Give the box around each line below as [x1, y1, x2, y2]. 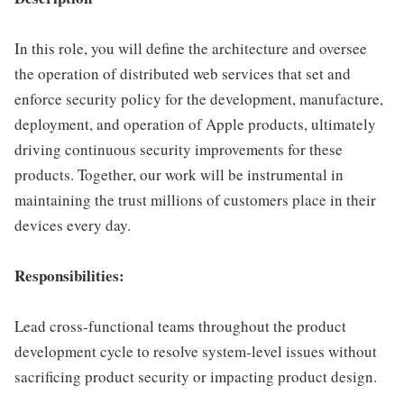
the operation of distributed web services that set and [14, 63, 351, 84]
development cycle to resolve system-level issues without [14, 341, 377, 362]
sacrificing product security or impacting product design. [14, 366, 377, 387]
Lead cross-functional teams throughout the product [14, 316, 346, 336]
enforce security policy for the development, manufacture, [14, 88, 383, 109]
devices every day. [14, 215, 131, 235]
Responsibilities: [14, 264, 124, 287]
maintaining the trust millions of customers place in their [14, 189, 376, 210]
